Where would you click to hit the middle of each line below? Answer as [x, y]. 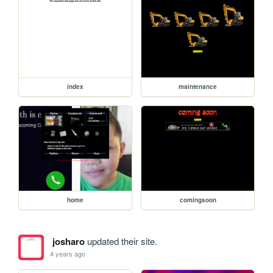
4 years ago [68, 254]
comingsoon [198, 200]
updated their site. [121, 241]
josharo [68, 241]
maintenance [198, 87]
